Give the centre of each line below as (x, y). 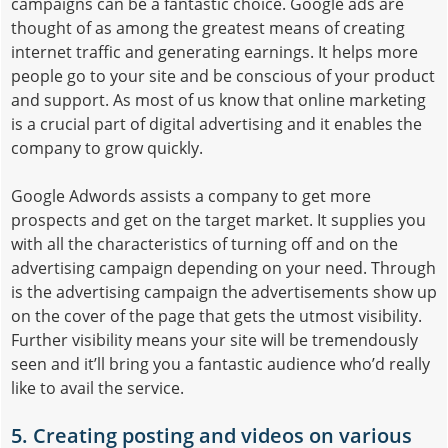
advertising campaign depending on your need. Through (223, 267)
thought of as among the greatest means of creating (208, 27)
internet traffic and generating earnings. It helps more (214, 51)
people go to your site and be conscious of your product (223, 75)
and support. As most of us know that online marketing (218, 99)
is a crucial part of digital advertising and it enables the (216, 123)
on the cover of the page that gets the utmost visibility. (216, 315)
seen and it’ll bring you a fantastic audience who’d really (220, 363)
